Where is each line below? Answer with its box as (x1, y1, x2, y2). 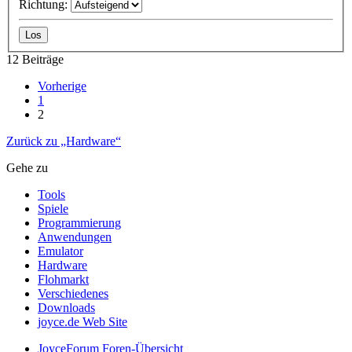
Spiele (38, 202, 68, 216)
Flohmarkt (38, 273, 89, 287)
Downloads (38, 301, 95, 315)
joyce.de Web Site (38, 315, 127, 329)
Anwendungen (38, 230, 112, 244)
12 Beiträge (6, 53, 64, 67)
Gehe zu (6, 161, 48, 175)
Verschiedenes (38, 287, 108, 301)
